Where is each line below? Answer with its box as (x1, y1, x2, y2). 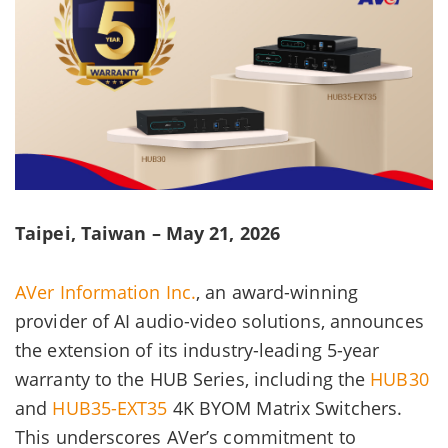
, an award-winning (196, 280, 358, 305)
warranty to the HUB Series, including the (15, 367, 371, 392)
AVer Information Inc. (15, 280, 197, 305)
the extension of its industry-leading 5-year (15, 338, 380, 363)
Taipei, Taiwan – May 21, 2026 (15, 221, 280, 246)
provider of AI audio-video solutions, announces (15, 309, 424, 334)
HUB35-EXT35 (52, 396, 168, 421)
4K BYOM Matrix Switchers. (167, 396, 403, 421)
